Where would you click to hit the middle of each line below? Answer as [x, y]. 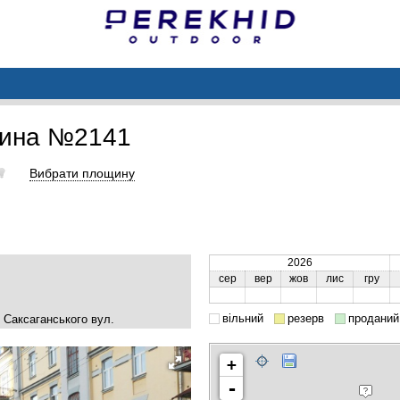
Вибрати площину [82, 173]
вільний [243, 318]
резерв [306, 318]
